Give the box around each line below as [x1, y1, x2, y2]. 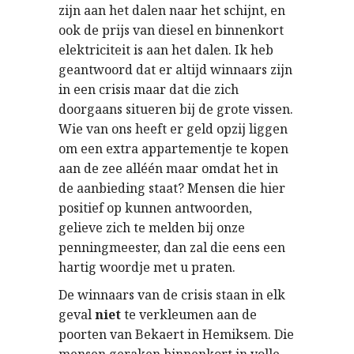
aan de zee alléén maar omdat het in [58, 160, 278, 177]
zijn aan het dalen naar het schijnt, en [58, 2, 285, 19]
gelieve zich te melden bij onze [58, 219, 245, 236]
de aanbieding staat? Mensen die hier [58, 179, 285, 197]
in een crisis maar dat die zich [58, 81, 239, 98]
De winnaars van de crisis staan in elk [58, 286, 285, 303]
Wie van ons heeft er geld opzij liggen [58, 120, 288, 137]
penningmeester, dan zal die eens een [58, 239, 285, 256]
